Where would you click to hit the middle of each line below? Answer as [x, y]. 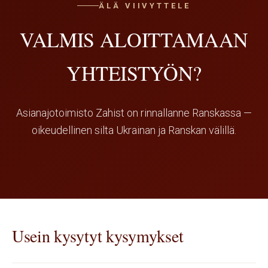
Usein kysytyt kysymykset [98, 236]
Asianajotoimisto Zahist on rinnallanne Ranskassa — [134, 113]
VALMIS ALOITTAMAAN [134, 39]
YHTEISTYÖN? [134, 73]
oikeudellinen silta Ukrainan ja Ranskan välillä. [134, 130]
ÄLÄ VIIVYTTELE [145, 6]
